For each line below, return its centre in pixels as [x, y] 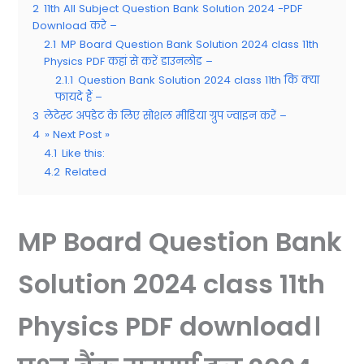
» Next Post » [78, 135]
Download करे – [75, 26]
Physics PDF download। [169, 327]
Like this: [84, 154]
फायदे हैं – [79, 97]
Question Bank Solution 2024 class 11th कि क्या [199, 80]
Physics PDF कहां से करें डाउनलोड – [129, 62]
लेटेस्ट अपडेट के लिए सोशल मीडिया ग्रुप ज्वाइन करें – [166, 116]
